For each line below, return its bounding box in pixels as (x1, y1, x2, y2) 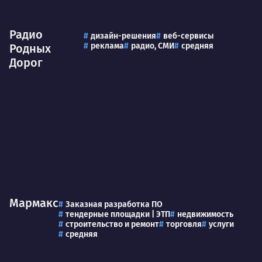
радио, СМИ (130, 40, 174, 51)
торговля (166, 219, 202, 230)
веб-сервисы (163, 30, 214, 41)
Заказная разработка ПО (65, 199, 163, 210)
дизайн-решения (90, 30, 156, 41)
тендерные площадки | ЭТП (65, 209, 170, 220)
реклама (90, 40, 124, 51)
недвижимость (177, 209, 233, 220)
